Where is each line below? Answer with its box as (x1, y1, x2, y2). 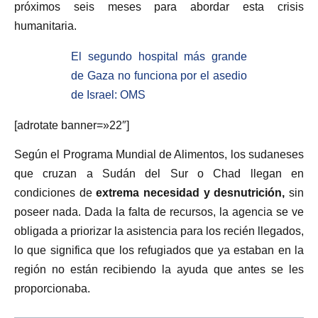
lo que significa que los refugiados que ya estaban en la (14, 244, 304, 257)
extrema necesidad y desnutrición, (92, 187, 285, 199)
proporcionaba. (14, 283, 90, 295)
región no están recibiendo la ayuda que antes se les (14, 263, 304, 276)
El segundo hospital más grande (71, 50, 247, 62)
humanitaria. (14, 19, 77, 32)
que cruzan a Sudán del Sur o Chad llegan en (14, 168, 304, 180)
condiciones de (14, 187, 92, 199)
